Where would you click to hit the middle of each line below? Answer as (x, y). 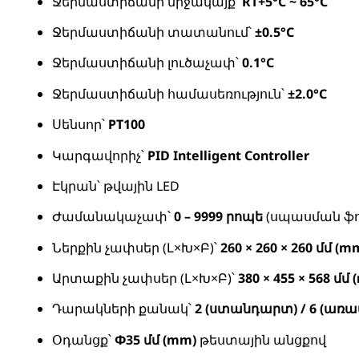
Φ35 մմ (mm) (155, 339)
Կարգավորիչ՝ (100, 155)
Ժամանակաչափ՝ (113, 217)
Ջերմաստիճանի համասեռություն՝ (170, 93)
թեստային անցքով (261, 339)
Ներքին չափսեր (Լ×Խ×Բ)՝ (136, 247)
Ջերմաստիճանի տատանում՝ (153, 32)
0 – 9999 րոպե (218, 217)
